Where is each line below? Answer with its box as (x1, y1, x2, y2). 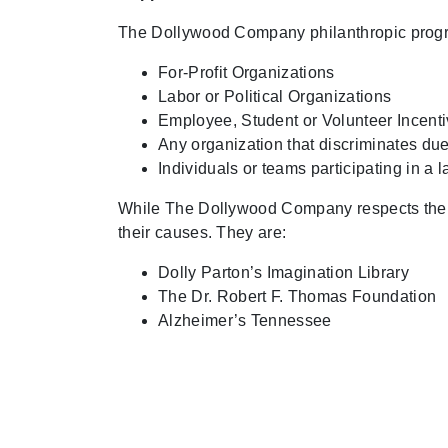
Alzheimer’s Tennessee (158, 312, 332, 329)
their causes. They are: (118, 224, 287, 241)
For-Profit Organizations (158, 64, 335, 81)
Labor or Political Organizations (158, 88, 392, 105)
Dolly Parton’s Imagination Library (158, 264, 409, 281)
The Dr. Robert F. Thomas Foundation (158, 288, 437, 305)
